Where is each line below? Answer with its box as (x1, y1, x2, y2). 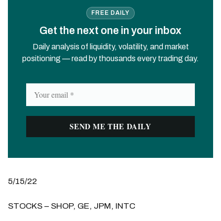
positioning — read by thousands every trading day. (22, 54, 199, 63)
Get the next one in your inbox (39, 25, 182, 37)
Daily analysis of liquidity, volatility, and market (32, 42, 189, 51)
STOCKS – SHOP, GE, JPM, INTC (8, 201, 135, 211)
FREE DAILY (91, 10, 130, 16)
